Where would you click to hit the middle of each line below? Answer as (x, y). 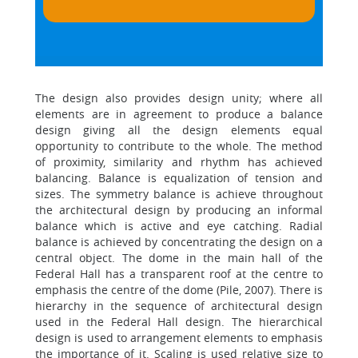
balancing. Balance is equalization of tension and (179, 178)
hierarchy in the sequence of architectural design (179, 306)
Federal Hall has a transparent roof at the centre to (179, 274)
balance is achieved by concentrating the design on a (179, 242)
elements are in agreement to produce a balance (179, 114)
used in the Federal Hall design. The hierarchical (179, 322)
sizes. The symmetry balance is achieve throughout (179, 194)
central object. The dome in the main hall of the (179, 258)
